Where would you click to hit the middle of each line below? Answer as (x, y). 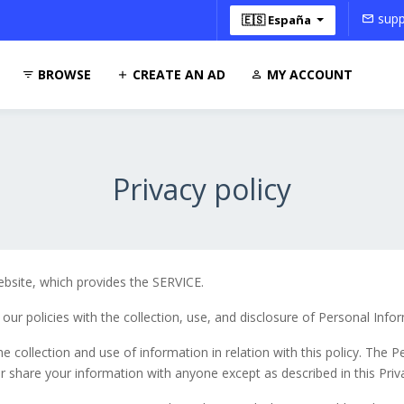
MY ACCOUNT (308, 74)
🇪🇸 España (277, 20)
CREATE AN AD (177, 74)
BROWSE (63, 74)
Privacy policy (202, 189)
